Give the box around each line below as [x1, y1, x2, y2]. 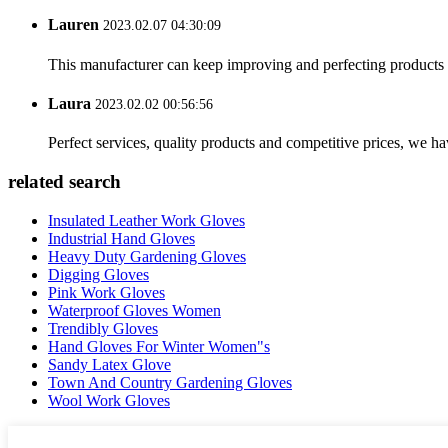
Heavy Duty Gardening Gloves [48, 247, 246, 265]
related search [8, 170, 121, 192]
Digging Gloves [48, 265, 149, 283]
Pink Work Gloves [48, 283, 165, 301]
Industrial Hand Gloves [48, 229, 195, 247]
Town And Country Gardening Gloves [48, 373, 292, 391]
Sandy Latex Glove [48, 355, 171, 373]
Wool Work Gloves [48, 391, 170, 409]
